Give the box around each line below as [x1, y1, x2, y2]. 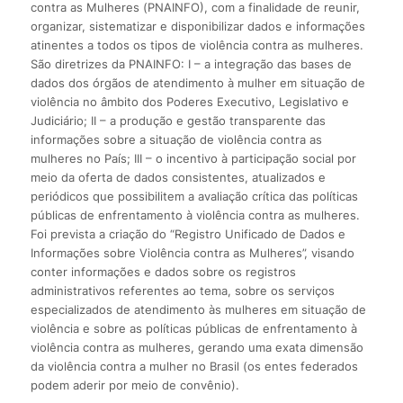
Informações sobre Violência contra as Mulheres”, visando [30, 245, 354, 260]
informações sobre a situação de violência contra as [30, 131, 322, 147]
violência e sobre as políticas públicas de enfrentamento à [30, 320, 357, 336]
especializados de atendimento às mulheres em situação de [30, 301, 366, 317]
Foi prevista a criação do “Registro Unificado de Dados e [30, 226, 345, 241]
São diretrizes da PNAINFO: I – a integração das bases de [30, 56, 352, 71]
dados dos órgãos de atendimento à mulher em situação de [30, 75, 365, 90]
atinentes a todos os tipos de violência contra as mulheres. [30, 37, 363, 52]
